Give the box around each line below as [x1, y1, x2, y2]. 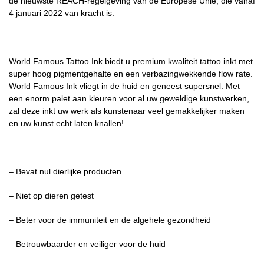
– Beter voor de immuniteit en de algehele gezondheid [9, 215, 211, 225]
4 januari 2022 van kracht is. [9, 8, 114, 18]
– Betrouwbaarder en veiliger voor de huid [9, 239, 166, 249]
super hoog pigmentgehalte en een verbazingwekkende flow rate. [9, 69, 253, 79]
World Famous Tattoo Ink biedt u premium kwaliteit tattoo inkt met [9, 57, 253, 67]
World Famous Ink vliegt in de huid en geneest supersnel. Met [9, 81, 240, 91]
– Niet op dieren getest [9, 191, 94, 201]
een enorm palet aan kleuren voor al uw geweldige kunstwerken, [9, 94, 249, 104]
